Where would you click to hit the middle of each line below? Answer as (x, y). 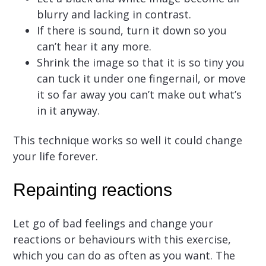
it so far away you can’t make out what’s (140, 94)
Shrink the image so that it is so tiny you (141, 62)
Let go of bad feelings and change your (113, 223)
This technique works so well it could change (128, 140)
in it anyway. (69, 110)
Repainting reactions (93, 189)
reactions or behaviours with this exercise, (122, 239)
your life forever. (56, 156)
